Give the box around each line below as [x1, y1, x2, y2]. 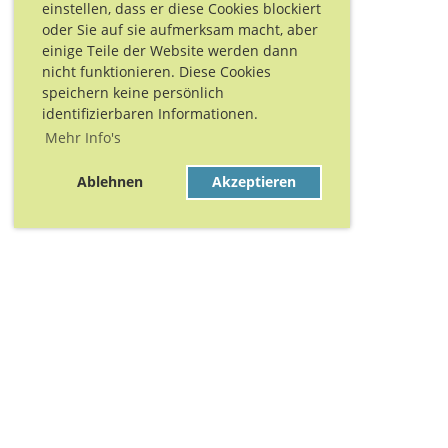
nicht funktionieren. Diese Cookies [42, 61, 271, 81]
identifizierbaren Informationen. [42, 103, 258, 123]
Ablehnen [77, 172, 144, 192]
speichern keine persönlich [42, 82, 224, 102]
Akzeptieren [211, 172, 296, 192]
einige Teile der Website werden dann [42, 40, 298, 60]
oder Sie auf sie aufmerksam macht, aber [42, 19, 318, 39]
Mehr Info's [44, 127, 121, 147]
